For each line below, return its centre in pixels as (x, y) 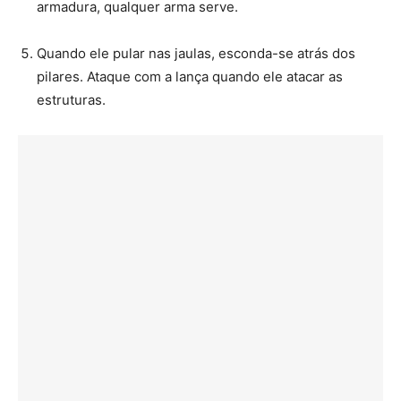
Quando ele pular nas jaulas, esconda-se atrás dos (196, 53)
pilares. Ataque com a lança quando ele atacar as (190, 76)
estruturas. (71, 99)
